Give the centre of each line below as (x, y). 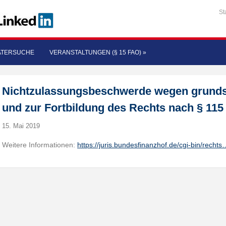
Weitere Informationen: (40, 145)
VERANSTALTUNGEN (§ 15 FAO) (95, 52)
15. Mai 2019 (21, 126)
